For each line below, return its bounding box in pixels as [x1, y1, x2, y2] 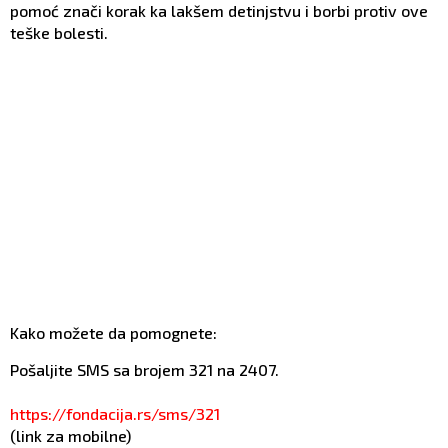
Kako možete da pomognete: [10, 322, 217, 342]
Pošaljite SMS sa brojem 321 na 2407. [10, 359, 279, 379]
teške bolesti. [10, 22, 108, 42]
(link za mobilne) [10, 425, 131, 445]
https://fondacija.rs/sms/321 [10, 403, 220, 423]
